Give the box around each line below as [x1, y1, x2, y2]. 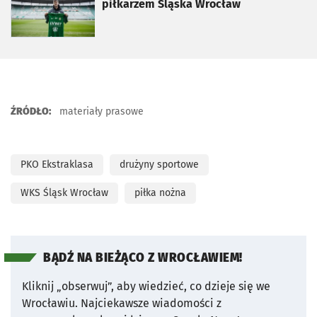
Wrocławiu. [22, 296, 78, 310]
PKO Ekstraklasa [21, 158, 93, 171]
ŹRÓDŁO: [11, 105, 51, 117]
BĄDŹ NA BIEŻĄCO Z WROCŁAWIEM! [43, 250, 243, 265]
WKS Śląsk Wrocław [21, 186, 108, 199]
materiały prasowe [57, 105, 144, 117]
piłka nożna [134, 186, 186, 199]
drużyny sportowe [120, 158, 199, 171]
